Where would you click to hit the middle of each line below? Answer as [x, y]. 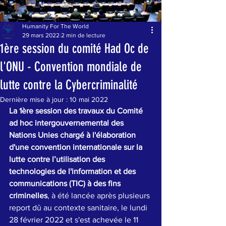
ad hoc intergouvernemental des [67, 123]
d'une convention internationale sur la [77, 147]
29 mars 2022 [41, 35]
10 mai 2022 [89, 99]
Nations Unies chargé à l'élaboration [73, 135]
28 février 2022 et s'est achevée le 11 [75, 220]
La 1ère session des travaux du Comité [77, 111]
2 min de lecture [83, 35]
